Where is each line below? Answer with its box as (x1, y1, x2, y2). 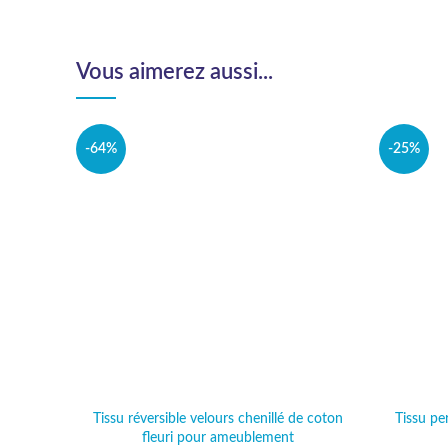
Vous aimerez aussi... (76, 61, 273, 83)
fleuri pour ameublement (141, 431, 294, 445)
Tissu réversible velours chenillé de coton (92, 412, 343, 426)
